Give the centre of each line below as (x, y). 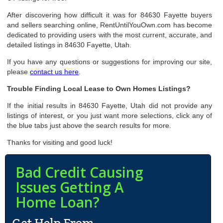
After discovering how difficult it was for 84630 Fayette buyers (110, 15)
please (19, 72)
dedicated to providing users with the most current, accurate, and (110, 35)
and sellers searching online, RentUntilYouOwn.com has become (110, 25)
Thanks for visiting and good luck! (60, 142)
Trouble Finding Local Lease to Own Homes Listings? (99, 89)
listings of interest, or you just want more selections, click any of (110, 115)
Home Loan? (57, 202)
